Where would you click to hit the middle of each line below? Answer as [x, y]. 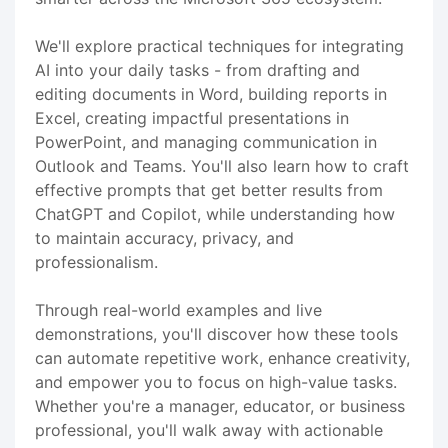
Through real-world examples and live [178, 309]
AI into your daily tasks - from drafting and [197, 69]
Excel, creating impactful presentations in [192, 117]
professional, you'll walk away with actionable [209, 429]
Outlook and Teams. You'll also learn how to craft [222, 165]
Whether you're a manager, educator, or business [220, 405]
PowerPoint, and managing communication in [206, 141]
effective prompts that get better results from [209, 189]
